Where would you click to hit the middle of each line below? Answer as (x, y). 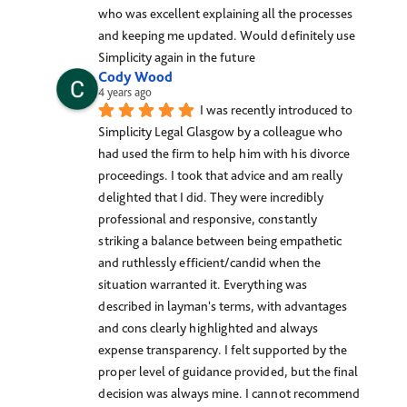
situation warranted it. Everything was (203, 284)
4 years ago (125, 92)
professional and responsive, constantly (208, 218)
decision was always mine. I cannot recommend (229, 393)
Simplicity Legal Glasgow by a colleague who (221, 131)
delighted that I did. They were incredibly (211, 197)
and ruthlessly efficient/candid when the (210, 262)
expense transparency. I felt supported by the (223, 349)
